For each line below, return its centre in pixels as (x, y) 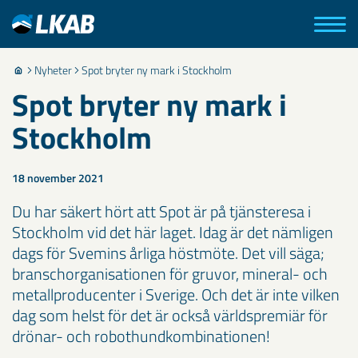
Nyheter (53, 70)
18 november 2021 (58, 178)
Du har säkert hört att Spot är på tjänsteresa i (161, 211)
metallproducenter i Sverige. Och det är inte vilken (176, 294)
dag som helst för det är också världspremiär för (170, 315)
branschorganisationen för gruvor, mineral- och (170, 274)
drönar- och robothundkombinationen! (141, 336)
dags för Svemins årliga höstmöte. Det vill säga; (168, 253)
